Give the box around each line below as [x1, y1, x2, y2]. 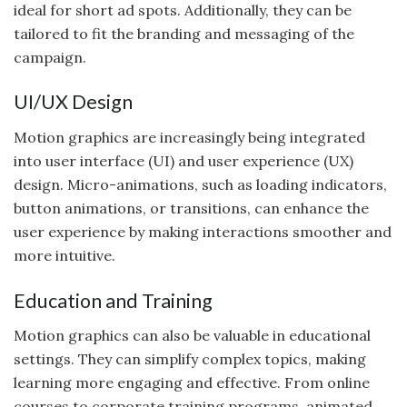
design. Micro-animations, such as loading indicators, [14, 174, 387, 194]
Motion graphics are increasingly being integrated [14, 127, 365, 146]
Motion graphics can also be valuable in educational [14, 326, 371, 345]
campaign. [14, 47, 86, 66]
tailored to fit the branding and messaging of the [14, 24, 354, 43]
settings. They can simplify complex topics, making [14, 350, 366, 369]
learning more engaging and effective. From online [14, 373, 370, 392]
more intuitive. [14, 245, 115, 264]
